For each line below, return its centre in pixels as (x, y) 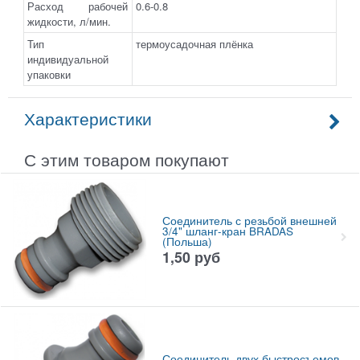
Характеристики (88, 119)
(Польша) (187, 241)
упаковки (49, 75)
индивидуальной (68, 59)
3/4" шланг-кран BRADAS (227, 231)
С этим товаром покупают (127, 160)
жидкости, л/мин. (70, 22)
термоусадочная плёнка (195, 44)
